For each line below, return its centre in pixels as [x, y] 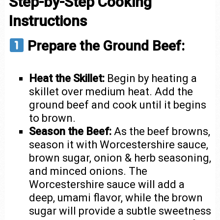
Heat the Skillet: [67, 78]
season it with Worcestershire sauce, [119, 145]
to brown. [53, 118]
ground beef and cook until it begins [118, 105]
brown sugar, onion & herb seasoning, [120, 158]
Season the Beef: [70, 131]
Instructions [48, 21]
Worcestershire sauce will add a [107, 184]
